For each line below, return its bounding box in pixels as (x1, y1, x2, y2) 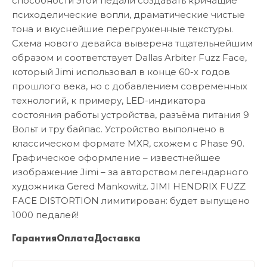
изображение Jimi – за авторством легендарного (12, 166, 249, 178)
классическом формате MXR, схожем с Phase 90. (12, 138, 244, 150)
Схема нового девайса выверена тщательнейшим (12, 38, 253, 49)
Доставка (94, 232, 141, 245)
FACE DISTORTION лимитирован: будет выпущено (12, 195, 250, 207)
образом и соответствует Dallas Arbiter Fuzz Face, (12, 52, 247, 64)
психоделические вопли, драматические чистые (12, 9, 245, 21)
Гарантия (12, 232, 57, 245)
